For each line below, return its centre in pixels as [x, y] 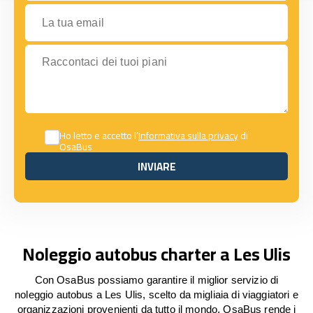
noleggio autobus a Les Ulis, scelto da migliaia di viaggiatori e [156, 294]
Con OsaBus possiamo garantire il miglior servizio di [156, 280]
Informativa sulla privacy [188, 136]
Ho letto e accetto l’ [99, 136]
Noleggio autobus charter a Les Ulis [156, 254]
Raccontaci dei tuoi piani [86, 51]
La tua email [55, 10]
